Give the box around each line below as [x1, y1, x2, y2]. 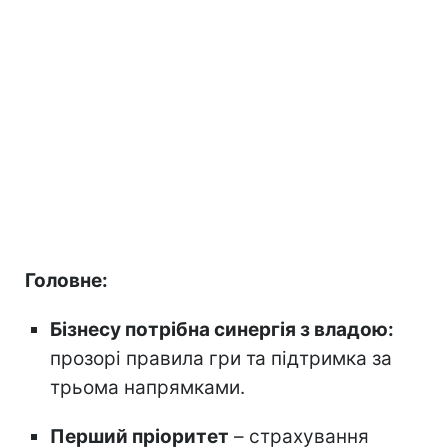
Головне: [25, 268, 108, 292]
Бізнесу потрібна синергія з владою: [50, 317, 394, 341]
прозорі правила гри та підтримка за [50, 346, 392, 370]
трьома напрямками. [50, 375, 245, 399]
